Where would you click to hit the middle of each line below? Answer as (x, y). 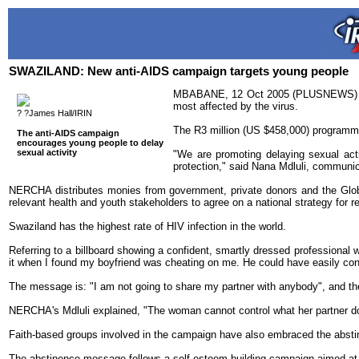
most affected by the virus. (236, 107)
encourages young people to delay (90, 143)
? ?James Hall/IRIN (54, 113)
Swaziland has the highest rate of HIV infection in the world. (147, 227)
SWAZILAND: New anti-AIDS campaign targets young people (179, 71)
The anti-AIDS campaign (68, 133)
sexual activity (47, 153)
